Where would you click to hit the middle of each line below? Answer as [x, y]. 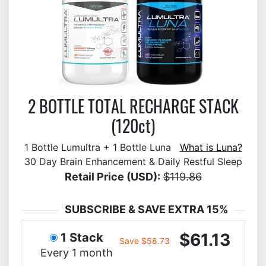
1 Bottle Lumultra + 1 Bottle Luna [102, 147]
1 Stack [82, 237]
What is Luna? [211, 147]
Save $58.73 [145, 240]
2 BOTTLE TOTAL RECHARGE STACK [133, 106]
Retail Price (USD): [112, 176]
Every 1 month [76, 252]
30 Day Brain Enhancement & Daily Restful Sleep [133, 161]
